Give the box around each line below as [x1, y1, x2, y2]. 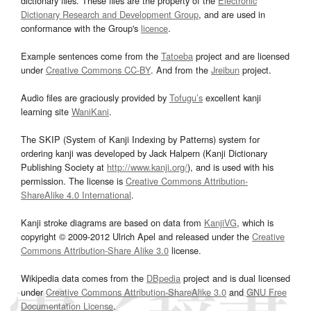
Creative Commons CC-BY [46, 63, 151, 77]
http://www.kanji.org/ [107, 160, 187, 174]
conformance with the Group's [21, 22, 141, 35]
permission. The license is [21, 174, 126, 188]
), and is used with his [187, 160, 274, 174]
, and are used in [199, 8, 265, 22]
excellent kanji [203, 91, 261, 105]
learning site [21, 105, 72, 119]
